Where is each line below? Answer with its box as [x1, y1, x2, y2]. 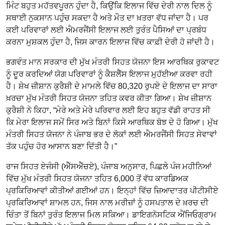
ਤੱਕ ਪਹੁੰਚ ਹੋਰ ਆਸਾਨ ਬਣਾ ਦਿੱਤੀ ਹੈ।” [6, 142, 117, 151]
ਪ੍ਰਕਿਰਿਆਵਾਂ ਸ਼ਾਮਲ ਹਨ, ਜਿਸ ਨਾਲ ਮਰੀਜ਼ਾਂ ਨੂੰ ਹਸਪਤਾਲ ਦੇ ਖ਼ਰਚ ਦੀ [6, 198, 208, 207]
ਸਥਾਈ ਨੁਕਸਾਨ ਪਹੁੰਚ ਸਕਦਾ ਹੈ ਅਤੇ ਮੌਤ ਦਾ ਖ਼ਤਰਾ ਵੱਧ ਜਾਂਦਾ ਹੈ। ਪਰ [6, 13, 208, 22]
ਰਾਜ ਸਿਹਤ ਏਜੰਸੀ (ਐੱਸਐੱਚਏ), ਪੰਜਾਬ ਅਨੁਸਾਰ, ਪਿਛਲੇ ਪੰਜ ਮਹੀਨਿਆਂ [6, 162, 211, 171]
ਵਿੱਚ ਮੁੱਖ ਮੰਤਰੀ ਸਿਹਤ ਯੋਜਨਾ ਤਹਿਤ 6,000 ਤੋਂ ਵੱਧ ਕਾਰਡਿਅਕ [6, 174, 188, 183]
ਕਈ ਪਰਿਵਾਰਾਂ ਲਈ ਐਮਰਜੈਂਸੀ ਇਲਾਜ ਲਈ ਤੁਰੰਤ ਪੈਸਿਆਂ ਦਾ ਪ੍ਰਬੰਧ [6, 25, 206, 34]
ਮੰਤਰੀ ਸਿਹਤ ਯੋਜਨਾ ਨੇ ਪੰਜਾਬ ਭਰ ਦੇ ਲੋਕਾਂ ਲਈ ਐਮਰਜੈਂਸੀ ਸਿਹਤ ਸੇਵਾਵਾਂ [6, 130, 217, 139]
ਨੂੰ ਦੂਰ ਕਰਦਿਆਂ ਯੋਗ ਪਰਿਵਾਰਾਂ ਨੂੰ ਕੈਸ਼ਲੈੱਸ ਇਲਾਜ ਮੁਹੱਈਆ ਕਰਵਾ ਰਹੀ [6, 69, 212, 78]
